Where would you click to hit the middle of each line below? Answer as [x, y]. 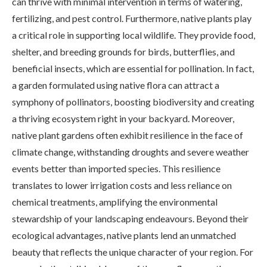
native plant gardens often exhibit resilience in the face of [128, 135]
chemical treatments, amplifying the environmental [115, 201]
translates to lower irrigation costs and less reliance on [122, 185]
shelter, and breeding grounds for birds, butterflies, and [123, 51]
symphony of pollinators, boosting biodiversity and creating [133, 101]
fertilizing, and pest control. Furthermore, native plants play [132, 18]
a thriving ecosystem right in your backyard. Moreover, [123, 118]
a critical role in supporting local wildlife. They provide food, [133, 35]
